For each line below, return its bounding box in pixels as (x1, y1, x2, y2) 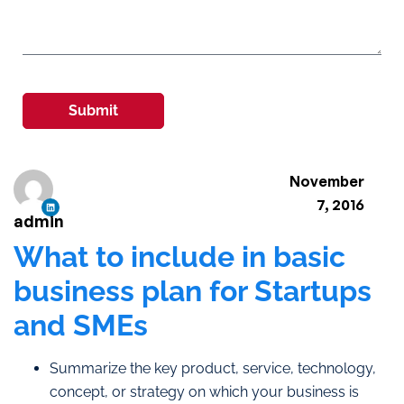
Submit (69, 101, 118, 119)
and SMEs (14, 308, 148, 342)
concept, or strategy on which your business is (50, 382, 359, 400)
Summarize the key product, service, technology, (50, 359, 376, 377)
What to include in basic (14, 239, 345, 273)
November (289, 171, 364, 190)
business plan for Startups (14, 273, 372, 308)
